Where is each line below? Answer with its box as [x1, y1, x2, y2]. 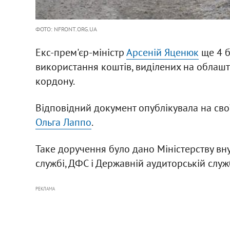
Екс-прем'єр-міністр [35, 45, 126, 59]
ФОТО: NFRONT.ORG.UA [35, 25, 97, 33]
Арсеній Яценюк [126, 45, 199, 59]
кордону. [35, 74, 75, 88]
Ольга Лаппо [35, 115, 91, 129]
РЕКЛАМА [35, 185, 55, 191]
